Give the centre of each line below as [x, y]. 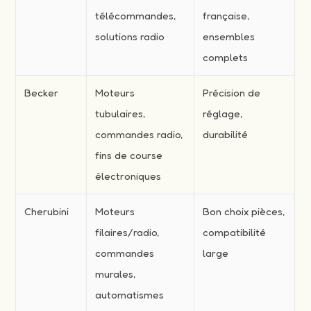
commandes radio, [139, 134]
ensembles [229, 36]
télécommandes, [136, 15]
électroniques [128, 176]
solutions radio [130, 36]
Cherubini [47, 211]
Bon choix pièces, [244, 211]
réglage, [223, 113]
